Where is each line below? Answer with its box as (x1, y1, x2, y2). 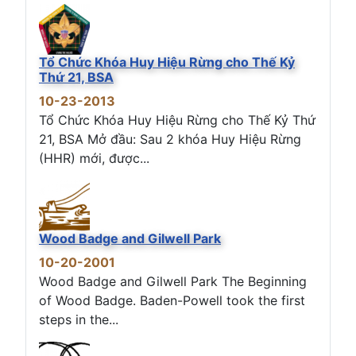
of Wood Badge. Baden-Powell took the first (39, 292, 305, 308)
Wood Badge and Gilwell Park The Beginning (39, 273, 307, 289)
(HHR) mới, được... (39, 149, 149, 166)
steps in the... (39, 311, 118, 327)
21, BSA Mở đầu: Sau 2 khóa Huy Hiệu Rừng (39, 130, 301, 147)
